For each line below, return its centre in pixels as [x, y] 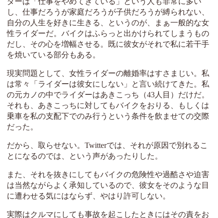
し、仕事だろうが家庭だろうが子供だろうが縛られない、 [108, 12]
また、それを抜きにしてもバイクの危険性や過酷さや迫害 [108, 175]
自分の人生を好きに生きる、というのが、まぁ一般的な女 [108, 23]
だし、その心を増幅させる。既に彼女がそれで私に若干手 [108, 44]
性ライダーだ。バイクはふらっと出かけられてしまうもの [108, 34]
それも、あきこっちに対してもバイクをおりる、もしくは [108, 106]
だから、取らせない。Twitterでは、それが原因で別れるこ [107, 145]
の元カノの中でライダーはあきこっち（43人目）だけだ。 [108, 95]
